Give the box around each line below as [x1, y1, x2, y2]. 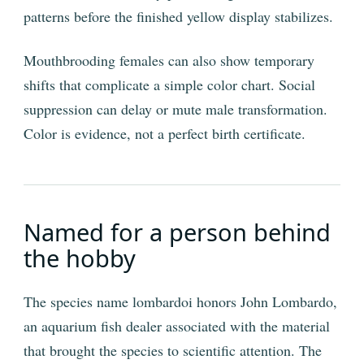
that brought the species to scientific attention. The [24, 340, 322, 361]
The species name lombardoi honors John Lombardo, [24, 292, 337, 312]
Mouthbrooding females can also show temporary [24, 50, 314, 71]
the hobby [24, 242, 136, 275]
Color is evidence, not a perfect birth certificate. [24, 123, 305, 144]
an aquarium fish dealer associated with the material [24, 316, 330, 336]
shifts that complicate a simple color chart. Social [24, 75, 315, 95]
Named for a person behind [24, 216, 331, 249]
